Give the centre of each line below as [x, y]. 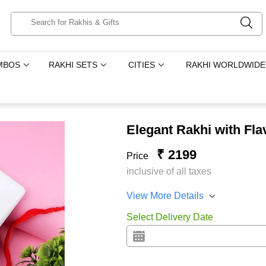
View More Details [165, 196]
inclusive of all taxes [169, 171]
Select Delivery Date [170, 217]
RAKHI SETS [73, 65]
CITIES [142, 65]
